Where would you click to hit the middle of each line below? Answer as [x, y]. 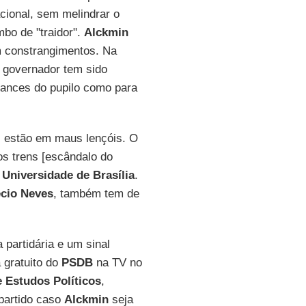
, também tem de [96, 194]
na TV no [117, 263]
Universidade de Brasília [68, 175]
